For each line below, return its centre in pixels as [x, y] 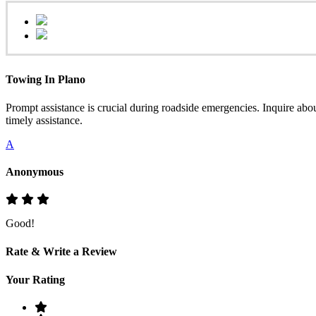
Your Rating [35, 279]
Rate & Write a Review [61, 252]
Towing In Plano [45, 80]
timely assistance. [44, 120]
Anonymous [35, 171]
